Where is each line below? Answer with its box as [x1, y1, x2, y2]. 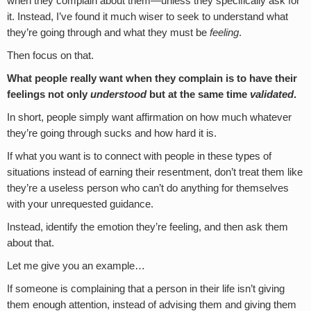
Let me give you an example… [7, 260, 145, 271]
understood [90, 88, 146, 100]
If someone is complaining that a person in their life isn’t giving [7, 283, 285, 294]
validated [250, 88, 294, 100]
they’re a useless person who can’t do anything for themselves [7, 182, 289, 194]
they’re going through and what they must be [7, 26, 210, 38]
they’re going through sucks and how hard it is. [7, 127, 217, 139]
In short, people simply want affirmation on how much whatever [7, 111, 292, 123]
